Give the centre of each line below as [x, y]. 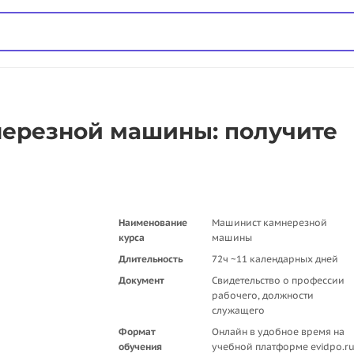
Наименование [153, 222]
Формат [137, 331]
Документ [141, 280]
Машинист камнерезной [269, 222]
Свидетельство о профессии [278, 280]
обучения [140, 346]
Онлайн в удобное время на [278, 331]
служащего [239, 310]
